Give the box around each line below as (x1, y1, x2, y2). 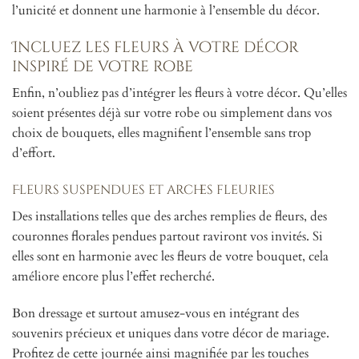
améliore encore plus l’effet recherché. (12, 267, 215, 285)
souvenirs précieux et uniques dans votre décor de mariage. (12, 324, 329, 342)
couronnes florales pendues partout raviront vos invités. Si (12, 227, 323, 245)
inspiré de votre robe (12, 55, 193, 77)
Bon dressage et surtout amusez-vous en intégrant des (12, 304, 299, 322)
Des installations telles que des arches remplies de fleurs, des (12, 207, 327, 225)
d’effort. (12, 144, 55, 163)
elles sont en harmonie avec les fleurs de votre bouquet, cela (12, 247, 329, 265)
